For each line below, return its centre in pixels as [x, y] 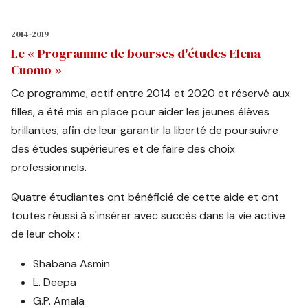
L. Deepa [55, 283]
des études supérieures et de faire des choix [123, 149]
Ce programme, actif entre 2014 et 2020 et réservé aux [151, 93]
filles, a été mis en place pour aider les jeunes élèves [141, 112]
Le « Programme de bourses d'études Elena [136, 54]
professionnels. [49, 168]
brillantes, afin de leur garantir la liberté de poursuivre [145, 131]
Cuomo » [37, 70]
